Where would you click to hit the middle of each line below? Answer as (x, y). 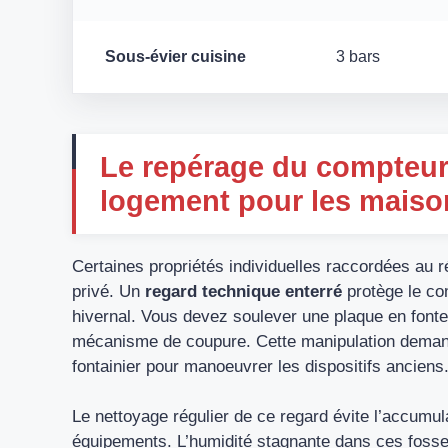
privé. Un (108, 291)
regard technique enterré (243, 291)
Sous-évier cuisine (175, 56)
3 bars (358, 56)
